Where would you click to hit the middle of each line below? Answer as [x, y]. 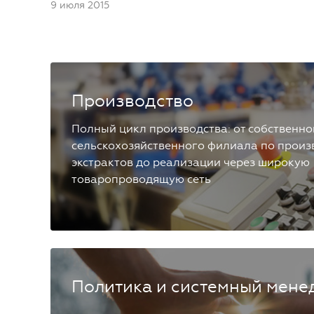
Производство [132, 101]
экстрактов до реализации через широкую [191, 162]
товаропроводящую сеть [141, 179]
